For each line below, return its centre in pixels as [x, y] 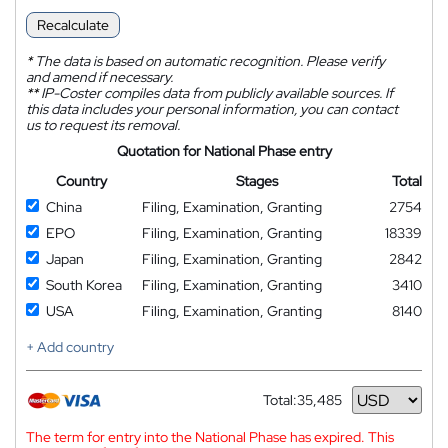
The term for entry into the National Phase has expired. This [210, 437]
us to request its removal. [103, 125]
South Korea [84, 285]
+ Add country [70, 347]
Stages [256, 181]
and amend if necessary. [99, 77]
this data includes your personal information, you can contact [212, 109]
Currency [292, 407]
